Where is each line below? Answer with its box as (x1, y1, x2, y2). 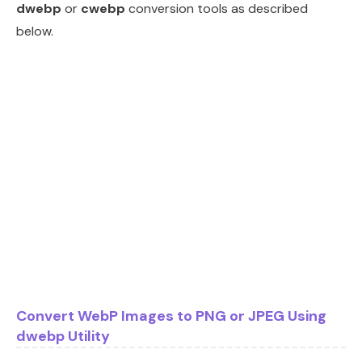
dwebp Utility (16, 326, 110, 346)
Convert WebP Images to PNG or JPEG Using (16, 305, 326, 326)
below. (16, 22, 53, 40)
